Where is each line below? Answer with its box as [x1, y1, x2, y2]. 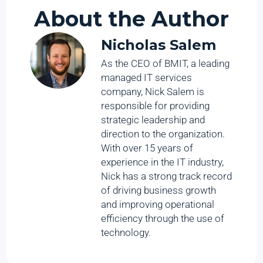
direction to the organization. [101, 128, 225, 140]
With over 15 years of [101, 142, 194, 154]
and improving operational [101, 198, 215, 211]
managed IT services [101, 72, 193, 84]
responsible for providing [101, 100, 210, 112]
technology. [101, 227, 151, 239]
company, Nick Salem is [101, 86, 205, 98]
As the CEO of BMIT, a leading [101, 58, 230, 70]
